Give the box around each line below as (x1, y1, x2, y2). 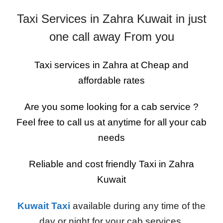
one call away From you (49, 30, 174, 43)
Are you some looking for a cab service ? (24, 102, 199, 112)
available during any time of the (70, 201, 206, 211)
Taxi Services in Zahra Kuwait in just (16, 12, 207, 25)
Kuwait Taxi (17, 201, 70, 211)
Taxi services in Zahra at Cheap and (34, 60, 189, 70)
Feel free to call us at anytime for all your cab (16, 117, 207, 127)
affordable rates (78, 75, 145, 86)
